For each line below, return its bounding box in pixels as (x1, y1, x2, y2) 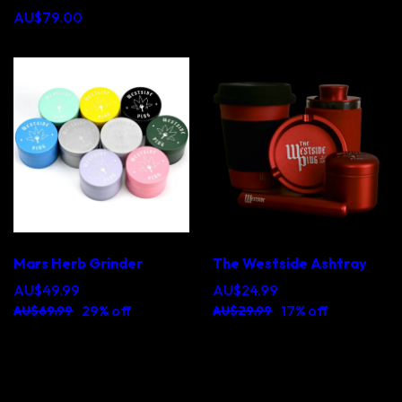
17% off (281, 301, 328, 320)
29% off (82, 301, 132, 320)
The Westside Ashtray (213, 254, 368, 273)
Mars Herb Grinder (13, 254, 144, 273)
